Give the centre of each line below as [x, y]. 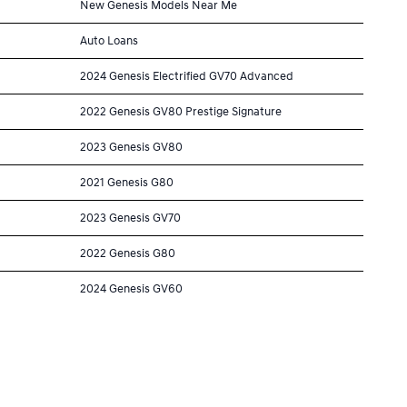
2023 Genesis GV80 [131, 147]
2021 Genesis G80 [127, 182]
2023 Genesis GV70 [130, 218]
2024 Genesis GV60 [131, 288]
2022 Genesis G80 [128, 253]
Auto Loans [109, 40]
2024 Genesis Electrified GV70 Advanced [187, 76]
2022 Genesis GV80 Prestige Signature [181, 111]
